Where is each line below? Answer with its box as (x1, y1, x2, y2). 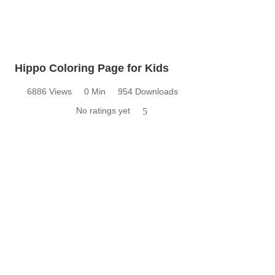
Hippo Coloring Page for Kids (15, 61, 169, 74)
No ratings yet (76, 105, 130, 115)
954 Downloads (118, 86, 178, 96)
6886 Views (27, 86, 72, 96)
